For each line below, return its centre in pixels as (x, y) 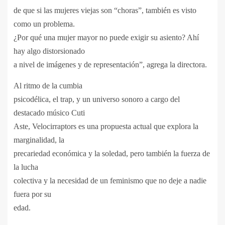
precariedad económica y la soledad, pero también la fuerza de (112, 153)
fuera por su (32, 194)
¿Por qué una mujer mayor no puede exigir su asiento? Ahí (106, 37)
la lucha (26, 167)
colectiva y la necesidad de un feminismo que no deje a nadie (110, 180)
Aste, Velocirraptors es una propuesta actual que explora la (106, 126)
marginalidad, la (39, 140)
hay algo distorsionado (49, 51)
